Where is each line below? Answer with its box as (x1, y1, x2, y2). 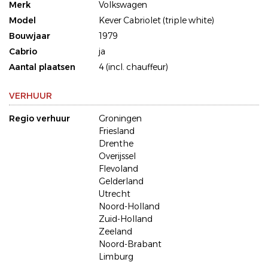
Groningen (99, 113, 142, 124)
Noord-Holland (99, 201, 160, 212)
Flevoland (99, 163, 138, 175)
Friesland (99, 126, 135, 137)
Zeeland (99, 226, 132, 237)
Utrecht (99, 188, 130, 200)
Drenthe (99, 138, 133, 150)
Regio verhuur (9, 113, 70, 124)
